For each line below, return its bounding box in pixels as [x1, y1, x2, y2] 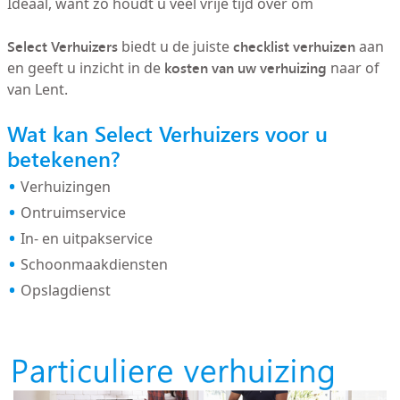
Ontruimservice [20, 203, 126, 222]
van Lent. [6, 79, 68, 99]
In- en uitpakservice [20, 229, 153, 248]
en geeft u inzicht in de [6, 58, 164, 78]
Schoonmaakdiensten [20, 254, 168, 274]
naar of [326, 58, 379, 78]
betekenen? [6, 143, 121, 174]
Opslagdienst [20, 280, 111, 300]
